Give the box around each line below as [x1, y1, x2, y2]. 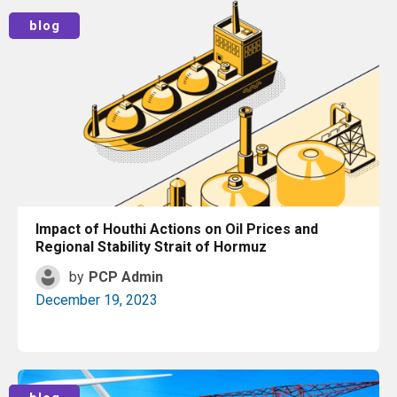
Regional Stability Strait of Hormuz [35, 238, 267, 255]
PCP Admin [89, 269, 163, 285]
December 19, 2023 [35, 292, 158, 308]
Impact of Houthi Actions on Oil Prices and [35, 221, 318, 237]
